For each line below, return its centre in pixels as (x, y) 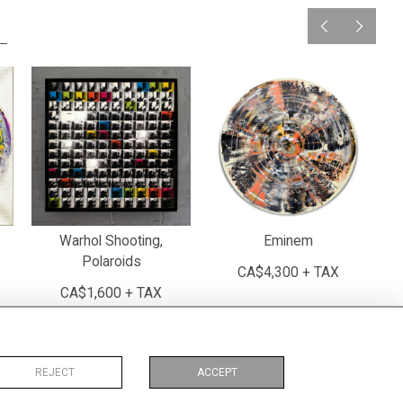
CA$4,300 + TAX (288, 273)
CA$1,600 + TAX (111, 293)
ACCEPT (217, 372)
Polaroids (111, 262)
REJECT (55, 372)
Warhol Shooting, (111, 241)
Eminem (288, 241)
